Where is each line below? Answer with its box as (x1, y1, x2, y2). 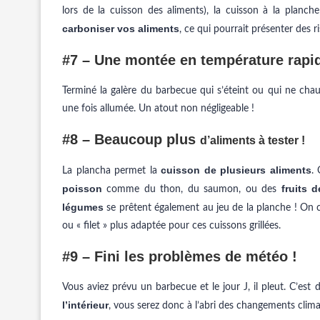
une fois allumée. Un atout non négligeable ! (62, 104, 254, 114)
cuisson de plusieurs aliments (161, 164, 311, 176)
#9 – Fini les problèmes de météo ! (62, 249, 297, 264)
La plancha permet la (62, 166, 161, 176)
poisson (62, 183, 102, 194)
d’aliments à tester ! (200, 134, 305, 146)
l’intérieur (62, 299, 109, 311)
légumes (62, 201, 104, 213)
